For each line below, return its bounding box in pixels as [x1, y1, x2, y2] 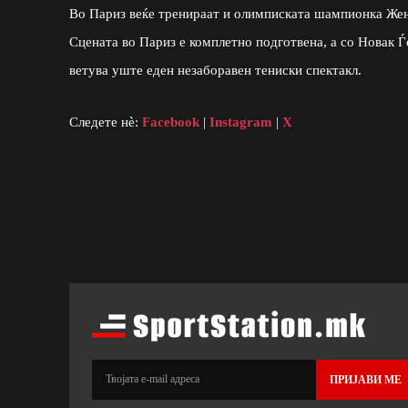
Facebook [142, 114, 199, 129]
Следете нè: [69, 114, 142, 129]
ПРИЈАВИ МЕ [330, 372, 403, 386]
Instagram [209, 114, 272, 129]
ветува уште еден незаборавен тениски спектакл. [69, 62, 362, 77]
